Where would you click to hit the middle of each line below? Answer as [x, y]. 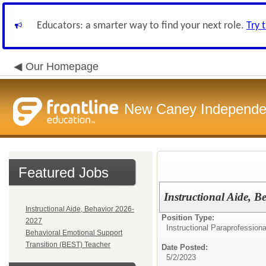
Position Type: [188, 218]
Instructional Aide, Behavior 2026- [80, 209]
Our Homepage [62, 66]
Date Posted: [185, 247]
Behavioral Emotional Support [74, 233]
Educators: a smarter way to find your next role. [142, 26]
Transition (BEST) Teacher [68, 245]
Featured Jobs [64, 172]
